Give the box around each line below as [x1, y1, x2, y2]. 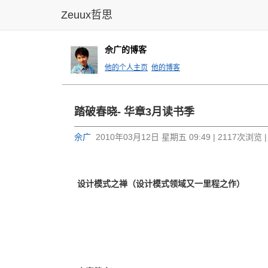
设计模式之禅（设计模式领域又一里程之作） [77, 179, 245, 188]
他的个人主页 [105, 63, 148, 72]
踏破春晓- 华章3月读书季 [74, 106, 194, 118]
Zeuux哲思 [61, 9, 112, 21]
